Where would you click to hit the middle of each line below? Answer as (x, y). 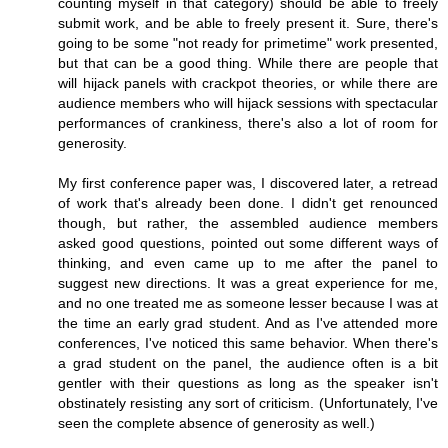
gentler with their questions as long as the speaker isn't (248, 382)
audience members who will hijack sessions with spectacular (248, 102)
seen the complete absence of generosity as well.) (216, 422)
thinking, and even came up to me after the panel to (248, 262)
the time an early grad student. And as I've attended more (248, 322)
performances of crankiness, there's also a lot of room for (248, 122)
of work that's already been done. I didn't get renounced (248, 202)
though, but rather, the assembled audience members (248, 222)
